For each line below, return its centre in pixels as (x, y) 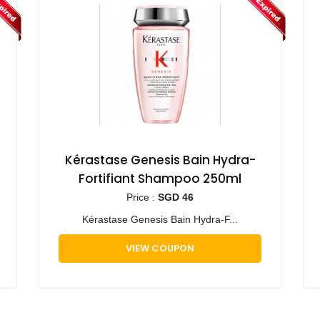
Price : (142, 197)
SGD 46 (176, 197)
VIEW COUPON (160, 248)
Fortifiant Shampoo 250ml (160, 178)
